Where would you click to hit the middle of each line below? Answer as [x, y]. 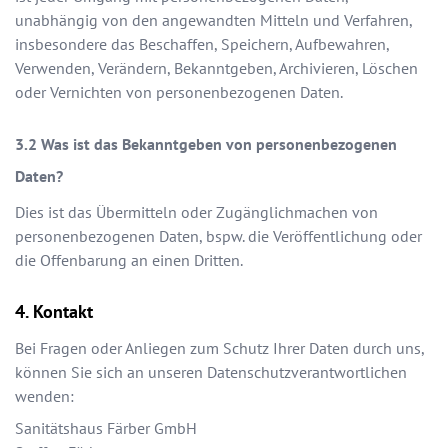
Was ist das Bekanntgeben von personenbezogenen [219, 144]
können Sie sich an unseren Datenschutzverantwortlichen [211, 372]
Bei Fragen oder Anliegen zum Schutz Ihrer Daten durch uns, [219, 348]
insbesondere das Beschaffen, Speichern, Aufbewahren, [202, 44]
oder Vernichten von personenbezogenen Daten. [179, 92]
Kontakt [63, 312]
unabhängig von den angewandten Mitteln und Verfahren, [213, 20]
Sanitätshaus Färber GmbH [106, 428]
